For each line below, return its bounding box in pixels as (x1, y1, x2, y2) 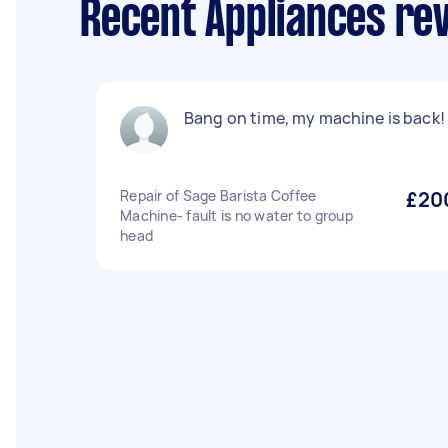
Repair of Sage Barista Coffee (120, 186, 317, 205)
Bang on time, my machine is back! (184, 107, 445, 129)
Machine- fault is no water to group (120, 206, 353, 225)
